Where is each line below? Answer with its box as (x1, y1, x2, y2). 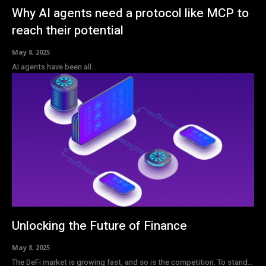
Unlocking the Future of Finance (12, 216, 187, 235)
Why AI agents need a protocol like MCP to (12, 4, 249, 23)
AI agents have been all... (12, 61, 97, 73)
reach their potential (12, 21, 123, 40)
